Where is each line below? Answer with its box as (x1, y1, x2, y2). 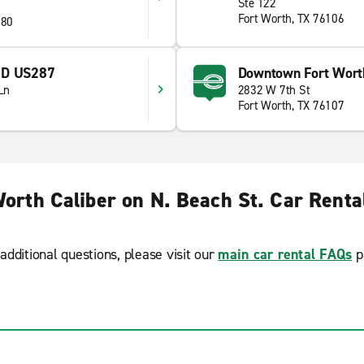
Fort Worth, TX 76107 (237, 97, 344, 114)
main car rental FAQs (218, 245, 353, 264)
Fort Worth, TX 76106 (237, 11, 344, 27)
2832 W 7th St (237, 82, 310, 98)
